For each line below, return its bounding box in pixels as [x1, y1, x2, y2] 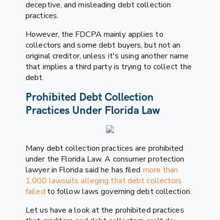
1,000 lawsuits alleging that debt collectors [26, 175, 182, 186]
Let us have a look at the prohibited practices [26, 204, 184, 216]
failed [26, 186, 45, 197]
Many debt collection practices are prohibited [26, 142, 184, 154]
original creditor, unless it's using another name [26, 50, 189, 61]
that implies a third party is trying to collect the [26, 61, 192, 72]
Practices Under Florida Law [26, 104, 160, 117]
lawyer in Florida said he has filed [26, 164, 143, 175]
